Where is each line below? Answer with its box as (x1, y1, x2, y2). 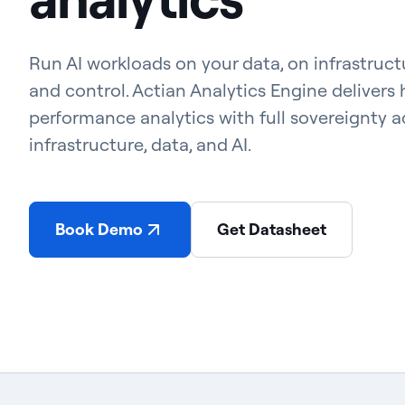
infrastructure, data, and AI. (29, 133, 251, 155)
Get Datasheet (217, 219, 326, 240)
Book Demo (55, 219, 143, 240)
